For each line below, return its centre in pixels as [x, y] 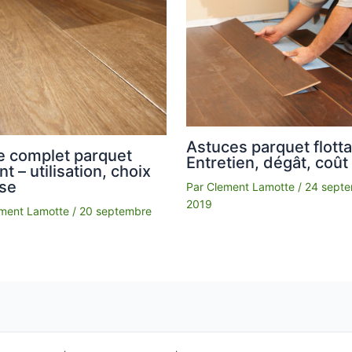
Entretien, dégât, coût [267, 163]
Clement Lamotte [252, 187]
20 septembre [116, 211]
